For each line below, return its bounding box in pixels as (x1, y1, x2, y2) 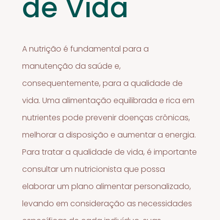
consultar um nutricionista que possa (22, 163, 165, 175)
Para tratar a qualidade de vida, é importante (22, 146, 197, 158)
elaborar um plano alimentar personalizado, (22, 180, 192, 192)
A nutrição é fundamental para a (22, 43, 149, 55)
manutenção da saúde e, (22, 60, 121, 72)
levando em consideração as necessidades (22, 197, 192, 209)
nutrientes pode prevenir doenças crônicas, (22, 111, 191, 123)
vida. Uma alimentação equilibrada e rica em (22, 94, 195, 106)
